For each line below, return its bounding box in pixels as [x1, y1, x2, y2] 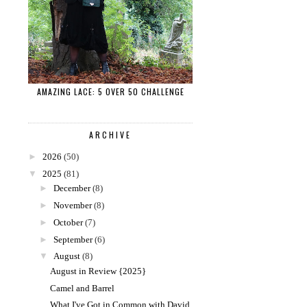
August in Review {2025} [50, 265, 147, 276]
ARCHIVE [89, 128, 132, 140]
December [53, 183, 90, 194]
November [53, 200, 92, 211]
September [53, 234, 93, 245]
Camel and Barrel [50, 282, 115, 293]
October [53, 217, 83, 228]
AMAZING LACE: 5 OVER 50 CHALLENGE [36, 86, 184, 98]
